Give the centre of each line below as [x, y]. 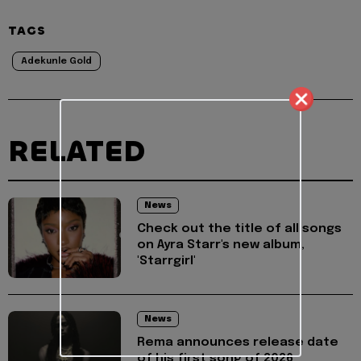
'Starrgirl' [166, 261]
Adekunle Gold [56, 61]
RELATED [77, 151]
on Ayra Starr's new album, [221, 245]
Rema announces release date [238, 342]
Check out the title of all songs [239, 228]
